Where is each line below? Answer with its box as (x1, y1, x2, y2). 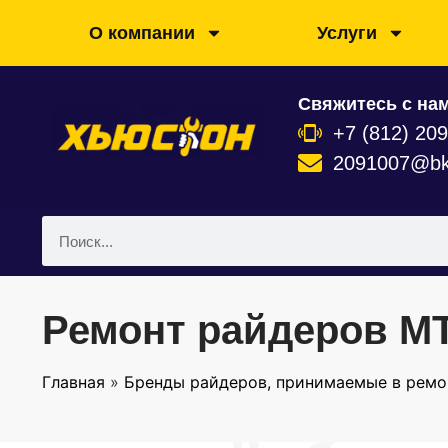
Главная (42, 372, 105, 392)
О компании (88, 23, 195, 43)
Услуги (316, 23, 377, 43)
